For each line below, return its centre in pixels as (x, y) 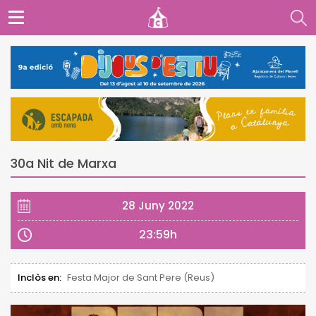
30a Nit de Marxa (63, 163)
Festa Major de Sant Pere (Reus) (141, 277)
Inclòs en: (39, 277)
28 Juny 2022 (158, 205)
